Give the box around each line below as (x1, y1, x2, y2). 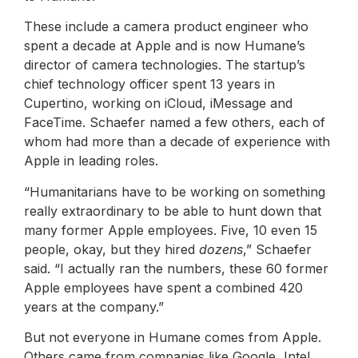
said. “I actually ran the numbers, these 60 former (24, 260, 328, 276)
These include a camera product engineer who (24, 18, 308, 35)
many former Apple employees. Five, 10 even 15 (24, 221, 317, 238)
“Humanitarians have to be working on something (24, 183, 325, 200)
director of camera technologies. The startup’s (24, 57, 305, 74)
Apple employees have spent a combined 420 (24, 279, 303, 296)
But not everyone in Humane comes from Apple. (24, 329, 321, 346)
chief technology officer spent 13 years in (24, 76, 275, 93)
